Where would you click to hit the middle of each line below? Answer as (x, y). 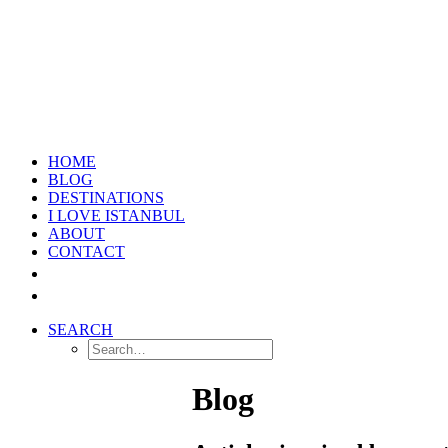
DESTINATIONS (106, 197)
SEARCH (80, 329)
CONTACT (86, 251)
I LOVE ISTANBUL (116, 215)
